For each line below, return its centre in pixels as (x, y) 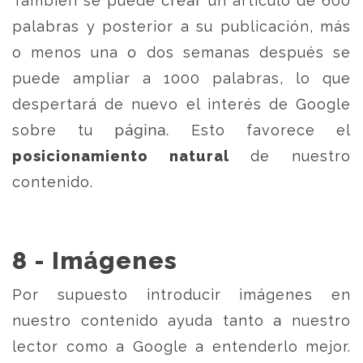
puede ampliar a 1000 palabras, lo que (181, 78)
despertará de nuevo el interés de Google (181, 104)
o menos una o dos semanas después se (181, 52)
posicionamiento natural (121, 156)
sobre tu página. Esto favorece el (181, 130)
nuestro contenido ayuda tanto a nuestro (181, 320)
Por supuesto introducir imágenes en (181, 295)
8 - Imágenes (95, 261)
